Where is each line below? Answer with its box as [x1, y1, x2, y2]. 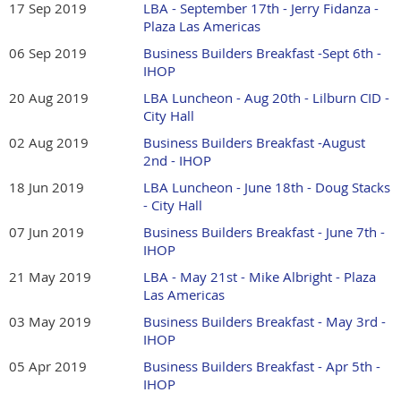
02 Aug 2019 [9, 133, 89, 152]
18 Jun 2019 [9, 178, 84, 197]
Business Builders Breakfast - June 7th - [143, 223, 385, 242]
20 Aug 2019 [9, 89, 89, 107]
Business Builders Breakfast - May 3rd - [143, 312, 386, 331]
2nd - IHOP [143, 151, 211, 170]
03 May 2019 [9, 312, 91, 331]
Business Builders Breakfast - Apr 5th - [143, 357, 380, 376]
